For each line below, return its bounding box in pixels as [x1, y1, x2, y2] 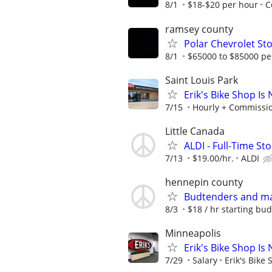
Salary [192, 254, 217, 267]
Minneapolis [165, 226, 221, 240]
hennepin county [165, 175, 243, 189]
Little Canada [165, 124, 225, 138]
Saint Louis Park [165, 73, 238, 87]
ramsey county [165, 22, 233, 36]
